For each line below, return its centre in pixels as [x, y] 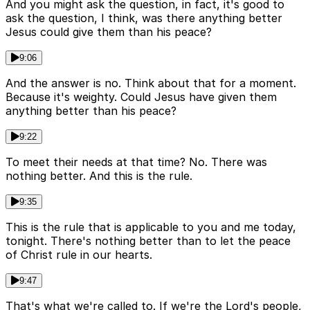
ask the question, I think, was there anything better [144, 18]
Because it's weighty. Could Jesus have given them [141, 97]
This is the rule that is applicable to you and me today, [151, 227]
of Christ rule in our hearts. [79, 255]
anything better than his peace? [91, 111]
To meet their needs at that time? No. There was [136, 162]
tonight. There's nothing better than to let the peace [148, 241]
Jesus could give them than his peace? [109, 32]
